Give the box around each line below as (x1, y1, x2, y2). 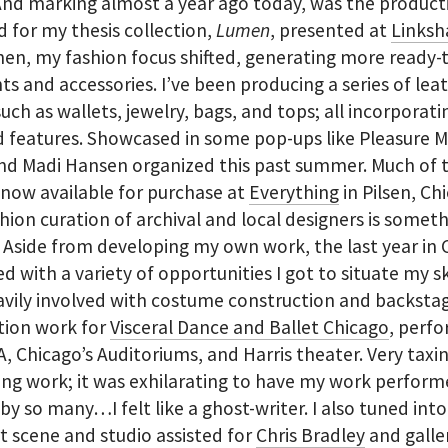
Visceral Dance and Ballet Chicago (110, 314, 390, 339)
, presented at (270, 17, 392, 42)
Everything (249, 179, 340, 204)
